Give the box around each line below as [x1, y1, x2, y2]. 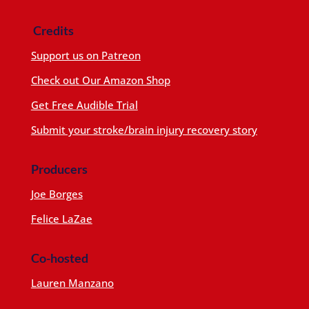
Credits [30, 22, 74, 38]
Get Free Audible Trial [30, 97, 138, 112]
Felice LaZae [30, 211, 92, 226]
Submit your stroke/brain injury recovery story [30, 122, 257, 137]
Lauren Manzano [30, 275, 114, 290]
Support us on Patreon [30, 48, 141, 62]
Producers [30, 161, 88, 177]
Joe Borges [30, 186, 83, 201]
